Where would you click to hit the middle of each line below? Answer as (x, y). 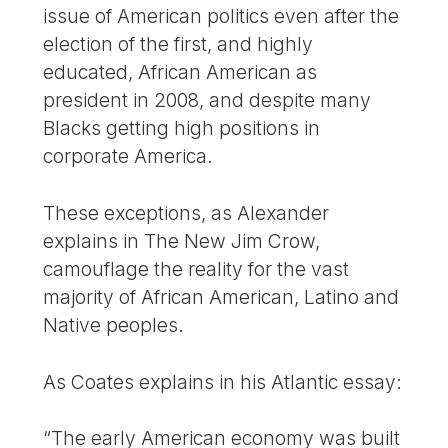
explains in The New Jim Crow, (182, 240)
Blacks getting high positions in (182, 128)
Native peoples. (114, 324)
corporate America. (128, 156)
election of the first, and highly (178, 44)
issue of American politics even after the (221, 16)
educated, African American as (180, 72)
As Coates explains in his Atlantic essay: (223, 381)
